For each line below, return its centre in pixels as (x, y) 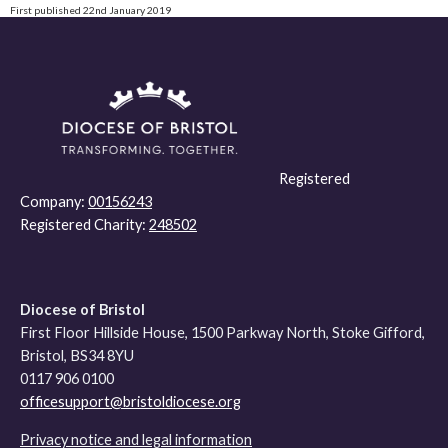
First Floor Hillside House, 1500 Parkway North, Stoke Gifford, (222, 333)
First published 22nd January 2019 (90, 9)
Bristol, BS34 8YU (77, 356)
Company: (54, 202)
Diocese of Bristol (82, 310)
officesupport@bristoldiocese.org (130, 402)
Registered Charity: (84, 225)
